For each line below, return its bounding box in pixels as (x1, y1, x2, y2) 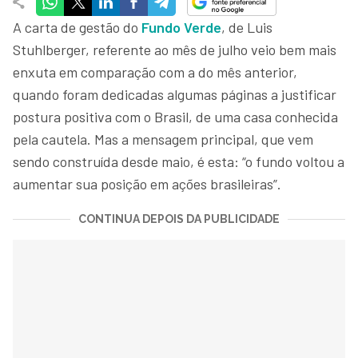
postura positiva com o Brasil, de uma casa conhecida (13, 108, 338, 125)
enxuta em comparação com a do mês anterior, (13, 63, 297, 81)
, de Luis (221, 18, 272, 36)
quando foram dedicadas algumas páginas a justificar (13, 86, 336, 103)
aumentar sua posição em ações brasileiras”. (13, 175, 281, 193)
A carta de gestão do (13, 18, 141, 36)
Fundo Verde (141, 18, 221, 36)
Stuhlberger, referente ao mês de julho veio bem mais (13, 41, 336, 58)
